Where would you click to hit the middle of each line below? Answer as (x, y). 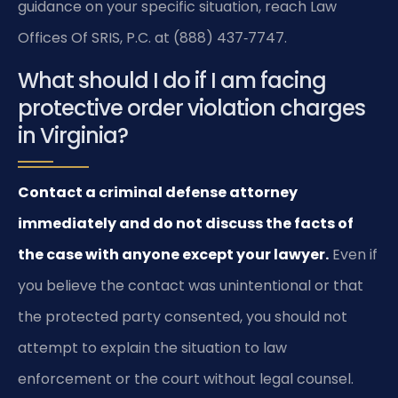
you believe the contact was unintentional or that (191, 285)
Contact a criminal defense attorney (158, 192)
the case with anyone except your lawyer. (173, 254)
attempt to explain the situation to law (152, 347)
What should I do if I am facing (172, 80)
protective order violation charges (191, 107)
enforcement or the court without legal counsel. (186, 378)
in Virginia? (73, 135)
